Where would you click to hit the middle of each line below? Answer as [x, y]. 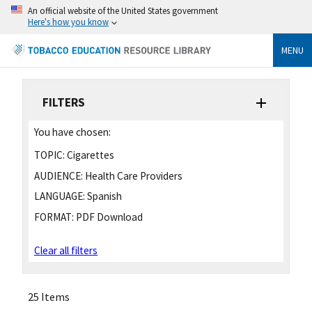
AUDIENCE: [58, 175]
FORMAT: [54, 217]
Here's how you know [68, 22]
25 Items [49, 297]
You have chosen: [72, 132]
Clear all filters [66, 251]
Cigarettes [89, 155]
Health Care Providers [133, 175]
